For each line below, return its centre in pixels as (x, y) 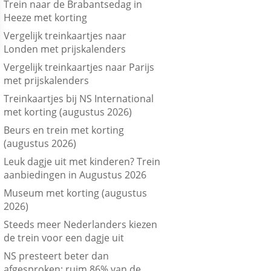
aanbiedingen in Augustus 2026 (75, 175)
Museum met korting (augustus (76, 193)
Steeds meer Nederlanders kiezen (81, 225)
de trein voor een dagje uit (64, 238)
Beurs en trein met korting (64, 130)
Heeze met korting (46, 18)
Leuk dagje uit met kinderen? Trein (82, 162)
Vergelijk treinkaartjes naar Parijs (79, 67)
